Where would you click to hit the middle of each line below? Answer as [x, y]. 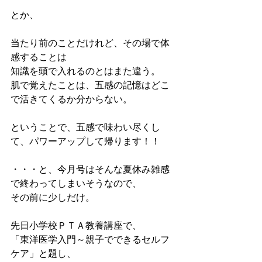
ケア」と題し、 [43, 254]
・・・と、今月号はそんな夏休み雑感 [90, 170]
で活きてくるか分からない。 [71, 100]
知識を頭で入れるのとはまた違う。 [85, 72]
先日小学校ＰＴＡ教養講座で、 [76, 226]
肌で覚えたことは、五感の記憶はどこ [90, 86]
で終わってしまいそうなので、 [76, 184]
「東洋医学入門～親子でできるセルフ [90, 240]
